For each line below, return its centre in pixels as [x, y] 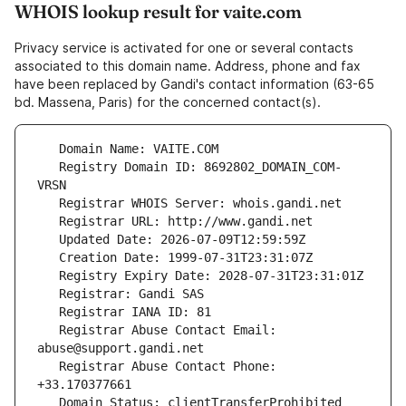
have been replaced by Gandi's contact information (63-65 [194, 84]
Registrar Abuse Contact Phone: [48, 367]
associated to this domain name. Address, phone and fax [188, 66]
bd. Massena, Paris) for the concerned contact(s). [168, 102]
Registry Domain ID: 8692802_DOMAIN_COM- [48, 167]
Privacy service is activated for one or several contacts [184, 48]
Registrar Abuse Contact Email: [48, 330]
